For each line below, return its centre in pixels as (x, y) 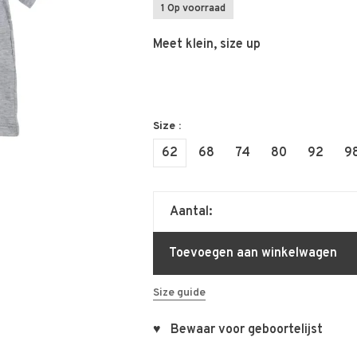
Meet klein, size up (206, 45)
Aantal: (190, 212)
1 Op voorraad (193, 9)
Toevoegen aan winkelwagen (253, 253)
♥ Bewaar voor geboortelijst (237, 330)
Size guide (179, 293)
